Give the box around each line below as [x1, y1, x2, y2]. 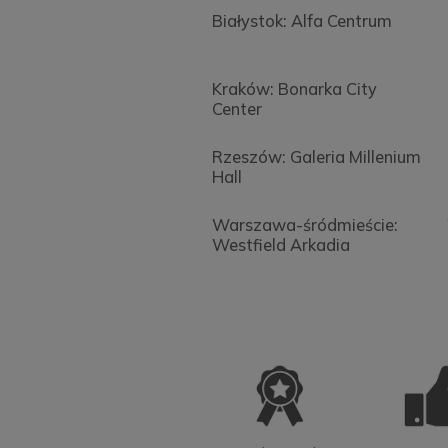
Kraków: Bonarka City [212, 78, 377, 99]
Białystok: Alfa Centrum [212, 11, 392, 32]
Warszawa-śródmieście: [212, 214, 398, 235]
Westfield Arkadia [212, 234, 350, 255]
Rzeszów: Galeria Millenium [212, 146, 421, 167]
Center [212, 98, 262, 119]
